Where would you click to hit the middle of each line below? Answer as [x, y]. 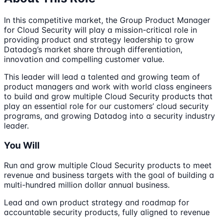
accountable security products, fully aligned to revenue [107, 212]
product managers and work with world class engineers [108, 87]
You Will [22, 146]
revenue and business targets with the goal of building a [109, 175]
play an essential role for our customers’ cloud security [106, 106]
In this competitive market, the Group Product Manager [107, 20]
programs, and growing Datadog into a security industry [109, 116]
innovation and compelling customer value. [84, 59]
